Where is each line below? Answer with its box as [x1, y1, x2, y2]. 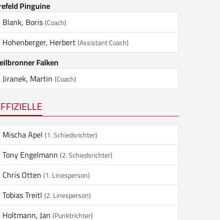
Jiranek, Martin [2, 71, 55, 86]
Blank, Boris [2, 15, 45, 30]
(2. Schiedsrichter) [60, 149, 112, 162]
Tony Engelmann [2, 147, 60, 162]
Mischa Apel [2, 127, 45, 142]
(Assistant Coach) [78, 36, 129, 50]
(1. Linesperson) [43, 169, 90, 182]
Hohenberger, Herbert [2, 35, 78, 50]
